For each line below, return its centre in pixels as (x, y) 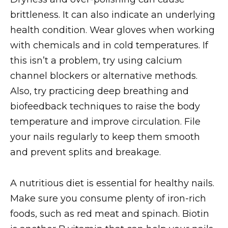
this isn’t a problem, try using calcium (96, 61)
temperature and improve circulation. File (105, 122)
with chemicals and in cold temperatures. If (109, 46)
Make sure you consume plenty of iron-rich (108, 199)
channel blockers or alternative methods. (104, 76)
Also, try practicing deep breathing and (99, 91)
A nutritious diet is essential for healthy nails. (112, 183)
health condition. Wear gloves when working (112, 30)
